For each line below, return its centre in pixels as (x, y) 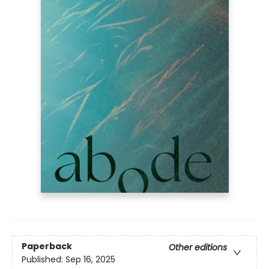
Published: (44, 259)
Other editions (198, 247)
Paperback (47, 246)
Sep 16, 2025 (90, 259)
